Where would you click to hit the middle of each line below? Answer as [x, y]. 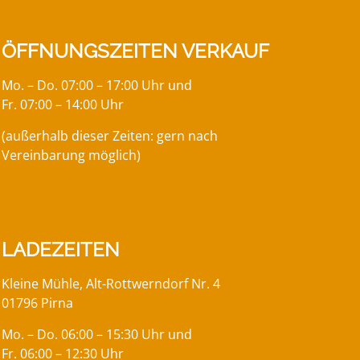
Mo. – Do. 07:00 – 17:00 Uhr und [99, 86]
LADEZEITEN [61, 250]
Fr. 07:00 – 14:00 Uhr [65, 105]
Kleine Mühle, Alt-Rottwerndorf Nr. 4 [111, 284]
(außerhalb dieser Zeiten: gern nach [110, 135]
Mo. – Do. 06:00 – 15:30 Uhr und [97, 334]
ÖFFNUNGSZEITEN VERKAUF [136, 51]
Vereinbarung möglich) [72, 155]
